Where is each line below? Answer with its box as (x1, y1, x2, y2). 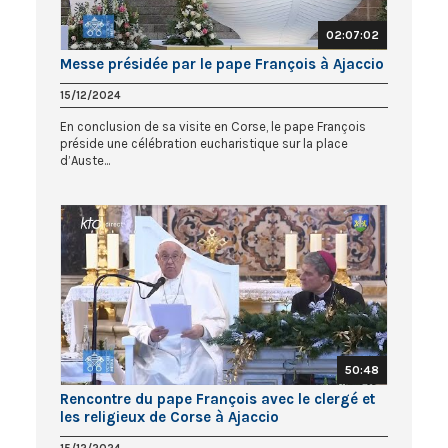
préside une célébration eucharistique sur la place (60, 136, 348, 152)
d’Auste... (60, 153, 110, 169)
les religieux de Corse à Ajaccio (60, 407, 279, 426)
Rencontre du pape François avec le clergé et (60, 389, 375, 408)
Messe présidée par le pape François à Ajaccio (60, 55, 384, 74)
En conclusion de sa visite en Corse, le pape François (60, 119, 366, 135)
